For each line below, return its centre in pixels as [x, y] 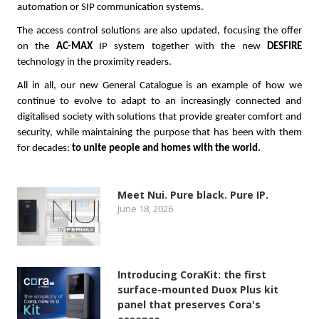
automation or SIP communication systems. [110, 7]
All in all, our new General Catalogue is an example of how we [159, 86]
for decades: [45, 148]
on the [37, 47]
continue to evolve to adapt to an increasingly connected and [159, 101]
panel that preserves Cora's [189, 305]
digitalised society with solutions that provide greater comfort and [159, 117]
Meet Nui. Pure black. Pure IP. [193, 195]
